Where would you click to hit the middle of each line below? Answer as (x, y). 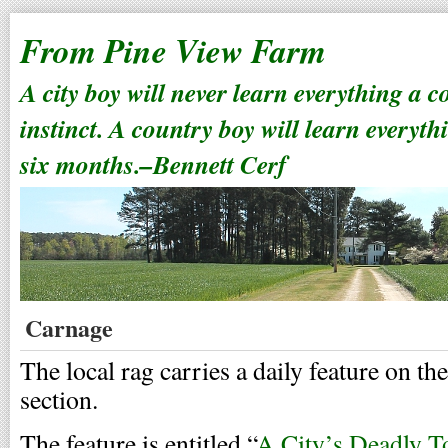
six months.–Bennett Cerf (153, 164)
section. (59, 399)
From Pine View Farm (173, 50)
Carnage (69, 327)
